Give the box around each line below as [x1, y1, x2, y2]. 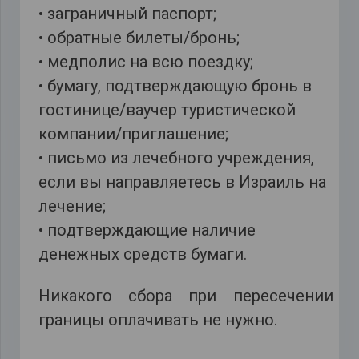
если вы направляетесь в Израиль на [38, 171, 326, 192]
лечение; [38, 196, 106, 216]
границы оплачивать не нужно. [38, 310, 277, 330]
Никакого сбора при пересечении [38, 286, 333, 306]
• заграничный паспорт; [38, 3, 216, 23]
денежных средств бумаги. [38, 244, 247, 264]
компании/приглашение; [38, 123, 228, 143]
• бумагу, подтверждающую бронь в [38, 75, 312, 95]
